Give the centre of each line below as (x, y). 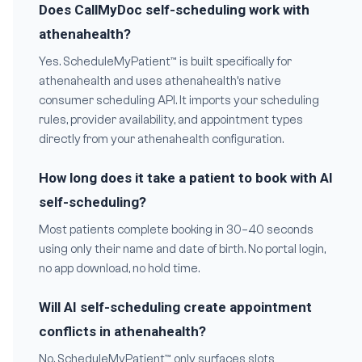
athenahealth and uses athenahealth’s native (160, 81)
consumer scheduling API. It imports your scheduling (179, 101)
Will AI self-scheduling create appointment (175, 307)
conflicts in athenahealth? (122, 331)
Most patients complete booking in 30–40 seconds (176, 230)
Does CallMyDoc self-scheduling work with (174, 10)
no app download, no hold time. (119, 269)
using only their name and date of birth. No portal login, (182, 249)
